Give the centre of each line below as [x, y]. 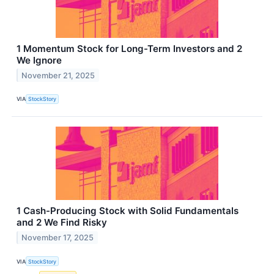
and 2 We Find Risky [62, 222]
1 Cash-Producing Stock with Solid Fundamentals [128, 210]
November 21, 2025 [58, 75]
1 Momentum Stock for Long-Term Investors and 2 [129, 48]
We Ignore [39, 60]
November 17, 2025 [58, 237]
